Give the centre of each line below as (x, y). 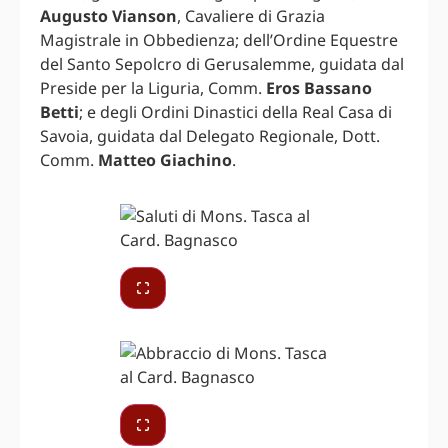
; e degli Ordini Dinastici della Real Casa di (235, 111)
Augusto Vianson (108, 15)
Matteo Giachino (165, 159)
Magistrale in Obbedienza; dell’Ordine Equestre (219, 39)
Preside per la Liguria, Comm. (153, 87)
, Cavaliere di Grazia (251, 15)
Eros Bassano (319, 87)
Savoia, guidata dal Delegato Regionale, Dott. (210, 135)
